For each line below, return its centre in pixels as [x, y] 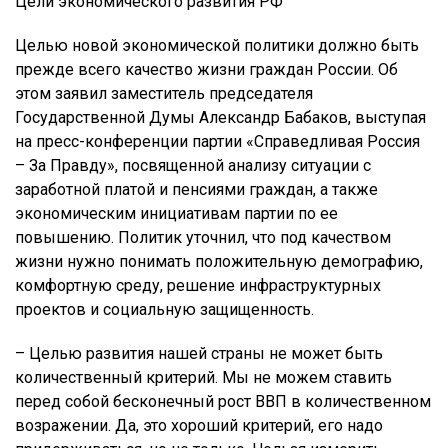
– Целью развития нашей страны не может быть [199, 354]
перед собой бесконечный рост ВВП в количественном [223, 402]
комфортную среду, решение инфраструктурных [198, 286]
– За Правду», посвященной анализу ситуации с [193, 166]
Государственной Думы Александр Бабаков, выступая [220, 118]
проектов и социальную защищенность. [164, 310]
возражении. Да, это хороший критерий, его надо [199, 426]
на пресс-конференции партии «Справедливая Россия [217, 142]
